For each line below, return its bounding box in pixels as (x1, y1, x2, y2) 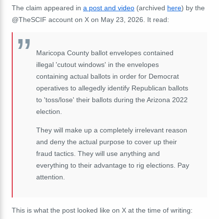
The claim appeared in (12, 3, 83, 12)
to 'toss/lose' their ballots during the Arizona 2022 (36, 95, 188, 104)
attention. (36, 173, 65, 181)
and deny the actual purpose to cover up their (36, 137, 177, 146)
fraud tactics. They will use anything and (36, 149, 160, 157)
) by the (181, 3, 205, 12)
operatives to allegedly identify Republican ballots (36, 84, 188, 92)
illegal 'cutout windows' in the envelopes (36, 60, 159, 68)
